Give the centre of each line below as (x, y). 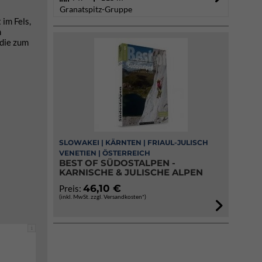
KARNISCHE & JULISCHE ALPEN (131, 172)
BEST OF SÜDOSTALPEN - (117, 163)
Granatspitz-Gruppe (96, 9)
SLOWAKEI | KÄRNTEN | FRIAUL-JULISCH (134, 142)
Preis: (71, 188)
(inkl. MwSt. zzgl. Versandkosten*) (103, 196)
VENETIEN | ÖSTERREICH (105, 153)
